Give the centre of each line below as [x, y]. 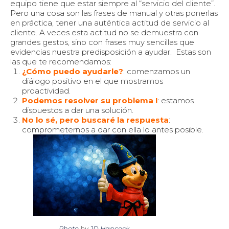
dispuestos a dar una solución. [77, 110]
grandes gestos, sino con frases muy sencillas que [102, 42]
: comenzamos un [156, 72]
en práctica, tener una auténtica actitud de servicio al [110, 23]
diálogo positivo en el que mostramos [92, 81]
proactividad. [46, 91]
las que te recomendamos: [61, 62]
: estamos [175, 101]
